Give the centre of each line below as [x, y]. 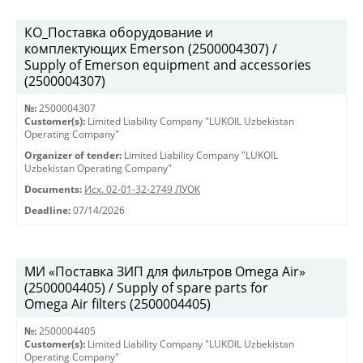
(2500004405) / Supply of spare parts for [146, 288]
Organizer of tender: [73, 155]
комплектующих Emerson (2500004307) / [151, 49]
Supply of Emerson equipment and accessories [168, 65]
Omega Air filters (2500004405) [117, 304]
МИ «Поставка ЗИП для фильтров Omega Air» [165, 271]
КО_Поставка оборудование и [119, 32]
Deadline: [47, 210]
